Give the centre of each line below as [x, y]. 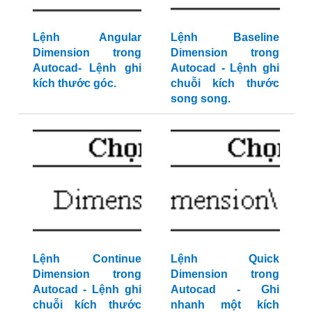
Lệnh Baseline [225, 37]
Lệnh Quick [225, 258]
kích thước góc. [74, 83]
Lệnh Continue [87, 258]
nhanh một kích [225, 304]
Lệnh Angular [87, 37]
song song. [201, 98]
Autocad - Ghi [225, 289]
